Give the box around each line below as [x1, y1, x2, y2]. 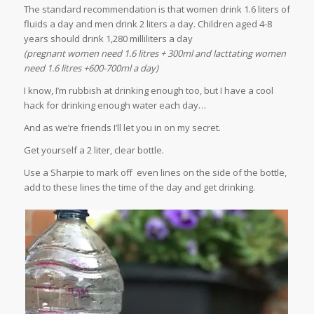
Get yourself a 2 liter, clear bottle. [23, 144, 164, 157]
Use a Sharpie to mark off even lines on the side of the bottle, [23, 166, 287, 179]
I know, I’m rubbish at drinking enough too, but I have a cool [23, 84, 273, 97]
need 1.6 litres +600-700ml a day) [23, 62, 158, 75]
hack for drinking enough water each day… [23, 99, 206, 112]
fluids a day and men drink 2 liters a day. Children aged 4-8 [23, 18, 272, 31]
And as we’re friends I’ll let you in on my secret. [23, 121, 221, 135]
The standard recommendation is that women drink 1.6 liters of [23, 3, 290, 16]
